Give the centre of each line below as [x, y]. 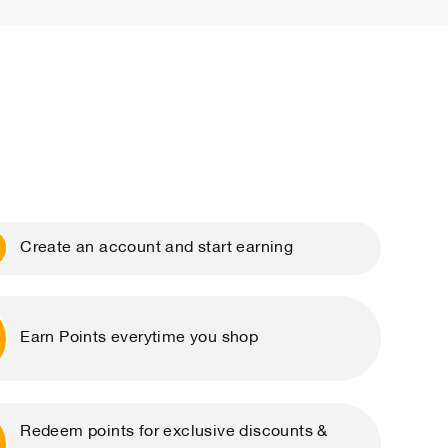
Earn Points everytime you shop [139, 338]
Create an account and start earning [157, 247]
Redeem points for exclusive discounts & [174, 432]
